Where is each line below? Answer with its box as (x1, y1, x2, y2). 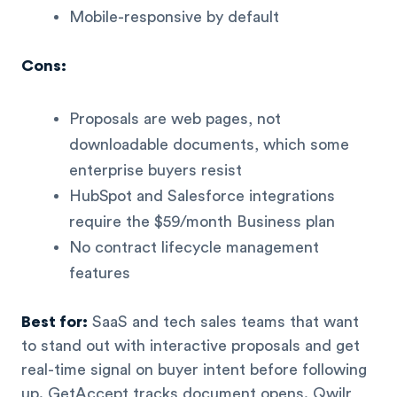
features (69, 264, 130, 281)
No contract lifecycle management (69, 238, 319, 255)
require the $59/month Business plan (69, 213, 335, 230)
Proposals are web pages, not (69, 110, 281, 127)
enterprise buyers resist (69, 161, 242, 178)
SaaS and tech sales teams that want (88, 313, 359, 330)
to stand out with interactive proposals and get (21, 337, 360, 354)
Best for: (21, 313, 88, 330)
